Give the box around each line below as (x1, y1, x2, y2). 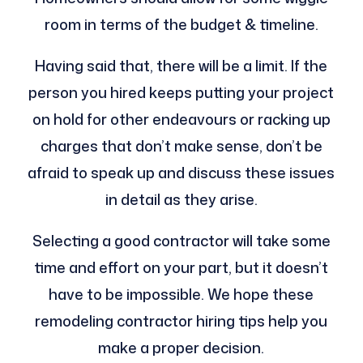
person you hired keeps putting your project (28, 81, 335, 103)
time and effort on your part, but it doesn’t (34, 256, 329, 278)
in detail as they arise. (105, 188, 258, 210)
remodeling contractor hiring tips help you (35, 310, 328, 331)
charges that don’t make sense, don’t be (40, 135, 322, 156)
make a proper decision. (98, 336, 265, 358)
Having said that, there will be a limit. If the (35, 54, 328, 76)
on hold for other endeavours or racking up (32, 108, 331, 130)
